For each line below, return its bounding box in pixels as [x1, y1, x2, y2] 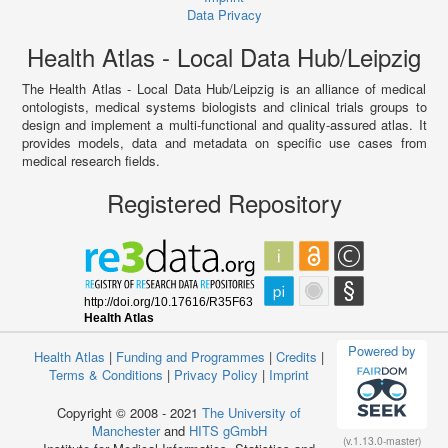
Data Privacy [186, 4, 262, 24]
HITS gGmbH [188, 420, 267, 440]
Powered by [347, 340, 416, 360]
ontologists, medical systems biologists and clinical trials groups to [21, 96, 427, 116]
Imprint [269, 364, 309, 384]
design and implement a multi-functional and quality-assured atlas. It [21, 114, 427, 134]
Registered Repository [106, 184, 342, 220]
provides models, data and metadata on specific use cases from [21, 132, 427, 152]
